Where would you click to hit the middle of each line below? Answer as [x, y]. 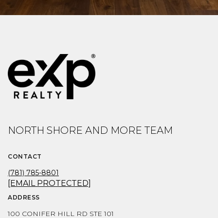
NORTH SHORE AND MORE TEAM [90, 130]
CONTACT [25, 156]
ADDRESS [24, 197]
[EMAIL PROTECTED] [49, 183]
